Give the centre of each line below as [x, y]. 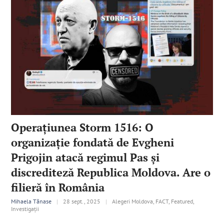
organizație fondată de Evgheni [93, 142]
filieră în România [58, 187]
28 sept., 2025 [82, 201]
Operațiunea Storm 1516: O [82, 127]
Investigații [25, 208]
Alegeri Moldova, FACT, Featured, [153, 201]
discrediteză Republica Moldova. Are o [111, 172]
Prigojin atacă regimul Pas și [85, 157]
